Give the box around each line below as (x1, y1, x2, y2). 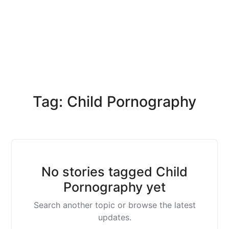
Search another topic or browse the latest (33, 200, 196, 210)
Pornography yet (63, 179, 166, 195)
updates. (98, 212, 131, 222)
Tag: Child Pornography (33, 93, 196, 110)
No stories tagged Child (41, 164, 188, 179)
